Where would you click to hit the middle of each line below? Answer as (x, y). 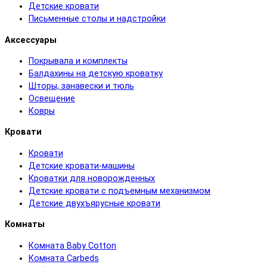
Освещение (52, 99)
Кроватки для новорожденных (92, 178)
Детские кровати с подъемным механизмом (119, 191)
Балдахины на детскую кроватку (96, 74)
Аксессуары (31, 40)
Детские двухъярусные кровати (94, 203)
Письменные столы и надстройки (97, 19)
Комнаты (25, 225)
